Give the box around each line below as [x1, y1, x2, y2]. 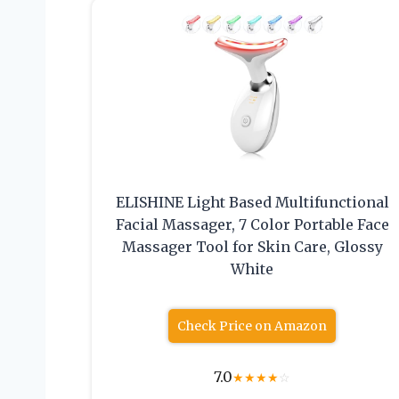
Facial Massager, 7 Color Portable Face [115, 216, 389, 234]
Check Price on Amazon [177, 318, 328, 335]
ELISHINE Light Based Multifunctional [115, 193, 389, 212]
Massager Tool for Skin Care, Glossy [121, 238, 383, 256]
